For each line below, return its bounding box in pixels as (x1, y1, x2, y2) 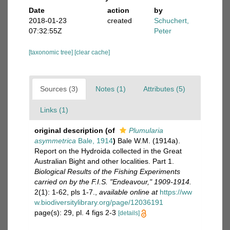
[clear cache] (74, 49, 110, 56)
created (107, 16, 132, 25)
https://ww (160, 188, 192, 196)
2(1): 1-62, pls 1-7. (34, 188, 95, 196)
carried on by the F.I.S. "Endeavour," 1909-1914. (34, 178, 191, 186)
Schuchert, (154, 16, 189, 25)
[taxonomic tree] (29, 49, 74, 56)
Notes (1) (95, 85, 126, 93)
